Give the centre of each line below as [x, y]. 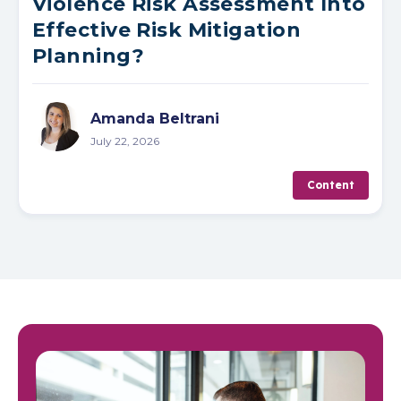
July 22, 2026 [125, 141]
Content [331, 184]
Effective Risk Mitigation [167, 30]
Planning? [88, 55]
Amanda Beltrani [155, 118]
